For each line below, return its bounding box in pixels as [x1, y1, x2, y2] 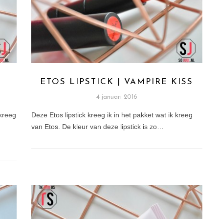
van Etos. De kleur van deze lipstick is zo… [31, 123, 164, 131]
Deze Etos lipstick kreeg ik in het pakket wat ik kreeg [31, 111, 193, 119]
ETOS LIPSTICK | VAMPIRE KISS [40, 78, 194, 87]
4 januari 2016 [96, 94, 137, 101]
